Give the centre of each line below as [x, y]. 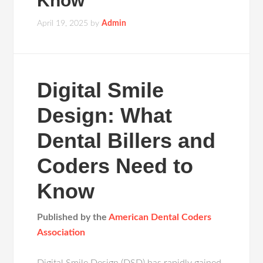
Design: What [105, 115]
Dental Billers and [127, 141]
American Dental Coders [160, 217]
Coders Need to [115, 166]
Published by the [73, 217]
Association [61, 232]
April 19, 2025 [63, 23]
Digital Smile [101, 90]
